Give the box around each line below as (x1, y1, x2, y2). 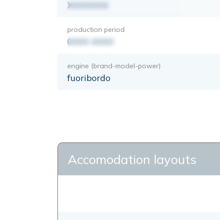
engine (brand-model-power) (67, 61, 161, 70)
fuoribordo (67, 72, 110, 83)
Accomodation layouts (68, 151, 196, 167)
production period (67, 25, 125, 34)
